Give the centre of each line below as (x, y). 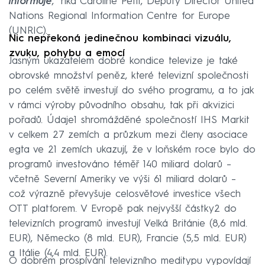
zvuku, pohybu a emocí (67, 54)
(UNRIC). (28, 31)
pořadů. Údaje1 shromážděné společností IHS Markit (129, 121)
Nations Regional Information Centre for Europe (119, 17)
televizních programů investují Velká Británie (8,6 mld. (128, 224)
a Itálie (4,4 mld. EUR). (58, 254)
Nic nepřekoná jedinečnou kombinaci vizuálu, (120, 39)
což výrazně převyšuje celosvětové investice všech (125, 195)
